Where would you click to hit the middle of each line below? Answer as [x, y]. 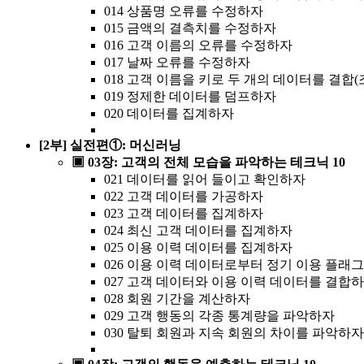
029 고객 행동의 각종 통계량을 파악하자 [219, 315]
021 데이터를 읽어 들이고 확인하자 [205, 179]
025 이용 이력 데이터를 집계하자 [198, 247]
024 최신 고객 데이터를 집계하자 [198, 230]
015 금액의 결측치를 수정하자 [190, 28]
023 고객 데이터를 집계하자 [184, 213]
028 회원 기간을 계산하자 [177, 298]
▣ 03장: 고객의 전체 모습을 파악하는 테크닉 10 [208, 162]
